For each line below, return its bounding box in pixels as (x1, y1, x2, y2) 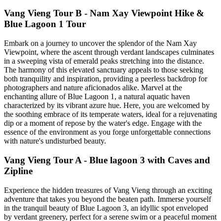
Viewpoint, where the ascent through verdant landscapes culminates (4, 48, 214, 57)
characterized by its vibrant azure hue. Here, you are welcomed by (4, 101, 210, 110)
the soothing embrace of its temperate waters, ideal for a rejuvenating (4, 110, 217, 119)
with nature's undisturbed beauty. (4, 137, 106, 146)
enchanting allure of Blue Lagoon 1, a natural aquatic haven (4, 92, 190, 101)
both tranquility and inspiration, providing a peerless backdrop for (4, 74, 207, 83)
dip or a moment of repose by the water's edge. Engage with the (4, 119, 202, 128)
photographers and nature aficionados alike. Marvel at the (4, 83, 182, 92)
